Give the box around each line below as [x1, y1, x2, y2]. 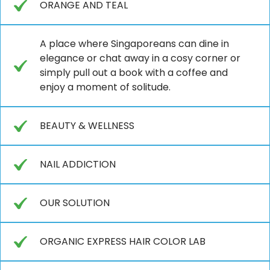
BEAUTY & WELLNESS [40, 118, 134, 133]
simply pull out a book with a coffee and [40, 65, 228, 80]
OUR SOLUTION [40, 195, 110, 210]
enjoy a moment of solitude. [40, 80, 171, 94]
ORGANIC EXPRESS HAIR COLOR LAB [40, 234, 206, 248]
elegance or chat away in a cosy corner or [40, 51, 240, 65]
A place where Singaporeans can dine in [40, 36, 229, 51]
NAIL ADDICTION [40, 157, 116, 171]
